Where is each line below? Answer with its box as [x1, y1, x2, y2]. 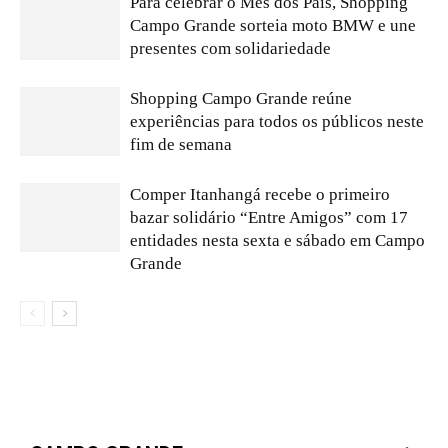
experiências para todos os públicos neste [130, 112, 424, 132]
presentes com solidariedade [130, 39, 331, 59]
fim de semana [130, 135, 232, 155]
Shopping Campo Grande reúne [130, 89, 352, 109]
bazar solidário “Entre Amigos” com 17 [130, 208, 408, 228]
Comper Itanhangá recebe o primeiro [130, 185, 390, 205]
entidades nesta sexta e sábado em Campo [130, 231, 425, 251]
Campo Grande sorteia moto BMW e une [130, 16, 416, 36]
